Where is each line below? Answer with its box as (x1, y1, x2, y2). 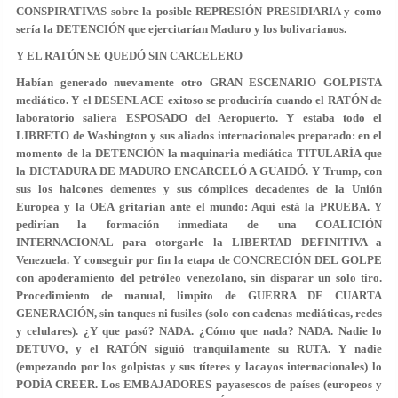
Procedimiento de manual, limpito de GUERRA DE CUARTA (16, 289, 382, 302)
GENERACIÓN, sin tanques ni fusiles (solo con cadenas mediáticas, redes (16, 306, 382, 320)
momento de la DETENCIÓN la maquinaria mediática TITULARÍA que (16, 147, 382, 160)
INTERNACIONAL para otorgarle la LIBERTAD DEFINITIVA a (16, 235, 382, 249)
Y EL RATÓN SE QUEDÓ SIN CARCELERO (16, 49, 243, 62)
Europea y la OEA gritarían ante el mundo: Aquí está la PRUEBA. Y (16, 200, 382, 213)
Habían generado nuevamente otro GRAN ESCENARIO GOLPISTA (16, 76, 382, 89)
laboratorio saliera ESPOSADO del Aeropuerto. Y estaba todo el (16, 111, 382, 124)
